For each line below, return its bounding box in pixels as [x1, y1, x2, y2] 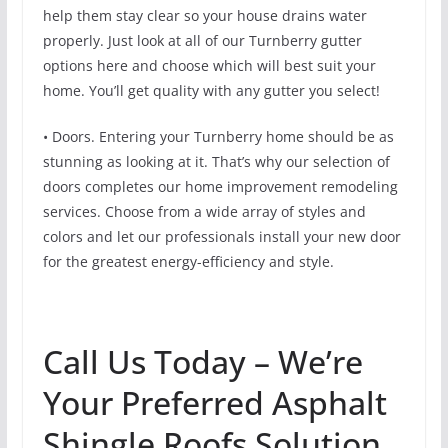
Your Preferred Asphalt [42, 381, 387, 425]
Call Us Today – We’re [42, 340, 363, 384]
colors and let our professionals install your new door [42, 227, 401, 247]
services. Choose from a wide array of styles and [42, 202, 366, 222]
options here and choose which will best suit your [42, 56, 376, 76]
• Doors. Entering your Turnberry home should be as [42, 127, 394, 147]
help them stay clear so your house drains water [42, 6, 367, 26]
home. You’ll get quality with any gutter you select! [42, 81, 380, 101]
